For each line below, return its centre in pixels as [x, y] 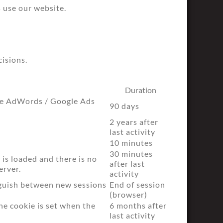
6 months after [138, 205]
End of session [137, 184]
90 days [124, 106]
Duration [141, 90]
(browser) [128, 194]
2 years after [134, 122]
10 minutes [131, 143]
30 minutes [131, 154]
